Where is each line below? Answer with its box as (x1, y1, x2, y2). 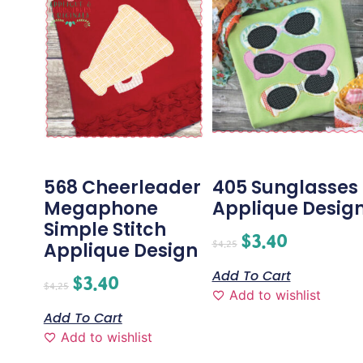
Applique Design (43, 238, 198, 264)
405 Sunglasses (211, 175, 358, 201)
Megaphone (43, 196, 158, 222)
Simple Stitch (43, 217, 166, 243)
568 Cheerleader (43, 175, 201, 201)
